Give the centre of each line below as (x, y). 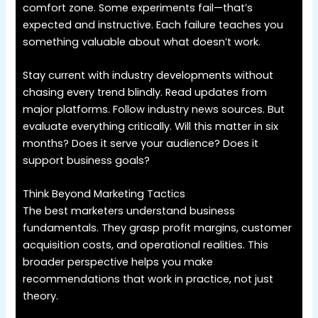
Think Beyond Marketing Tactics (104, 194)
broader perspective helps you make (118, 262)
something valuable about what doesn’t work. (142, 42)
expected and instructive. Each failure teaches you (153, 24)
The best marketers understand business (129, 211)
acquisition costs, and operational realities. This (146, 245)
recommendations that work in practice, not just (148, 279)
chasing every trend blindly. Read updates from (145, 93)
